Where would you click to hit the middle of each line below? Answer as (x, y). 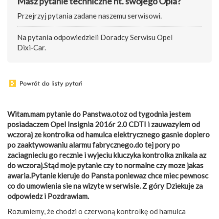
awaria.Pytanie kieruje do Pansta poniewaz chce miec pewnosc (108, 175)
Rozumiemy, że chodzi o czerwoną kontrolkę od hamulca (97, 211)
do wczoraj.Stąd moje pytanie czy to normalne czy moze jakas (105, 165)
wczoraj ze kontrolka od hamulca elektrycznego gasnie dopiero (109, 134)
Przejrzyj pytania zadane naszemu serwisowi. (89, 16)
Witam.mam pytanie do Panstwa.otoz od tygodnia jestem (99, 114)
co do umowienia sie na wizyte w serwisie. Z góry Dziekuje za (105, 186)
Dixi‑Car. (32, 48)
